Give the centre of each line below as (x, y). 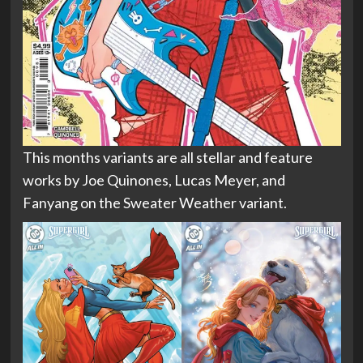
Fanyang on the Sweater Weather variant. (154, 203)
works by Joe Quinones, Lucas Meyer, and (154, 180)
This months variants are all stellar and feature (167, 157)
